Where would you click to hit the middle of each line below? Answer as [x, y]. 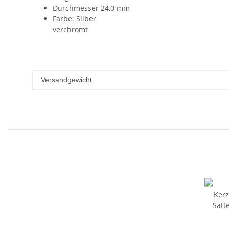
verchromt [70, 29]
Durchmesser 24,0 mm [91, 8]
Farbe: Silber [74, 18]
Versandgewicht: [67, 79]
